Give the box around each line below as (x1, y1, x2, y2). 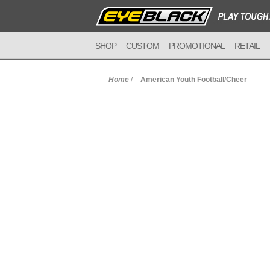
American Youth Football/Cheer (140, 75, 247, 84)
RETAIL (234, 41, 260, 51)
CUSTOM (126, 41, 159, 51)
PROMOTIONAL (169, 41, 225, 51)
